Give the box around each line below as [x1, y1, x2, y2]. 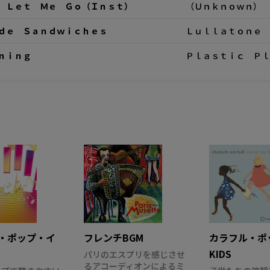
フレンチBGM [84, 230, 144, 245]
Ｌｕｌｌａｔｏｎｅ [185, 24, 262, 37]
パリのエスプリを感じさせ [84, 248, 186, 260]
